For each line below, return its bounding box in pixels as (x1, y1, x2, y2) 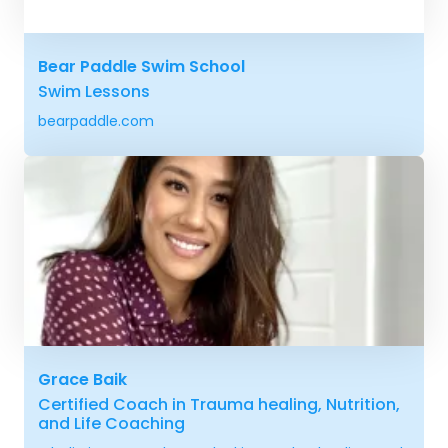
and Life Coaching (38, 411, 185, 435)
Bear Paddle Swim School (38, 54, 245, 78)
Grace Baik (38, 367, 127, 391)
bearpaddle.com (38, 110, 154, 131)
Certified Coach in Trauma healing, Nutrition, (38, 392, 400, 416)
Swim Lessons (38, 79, 150, 103)
